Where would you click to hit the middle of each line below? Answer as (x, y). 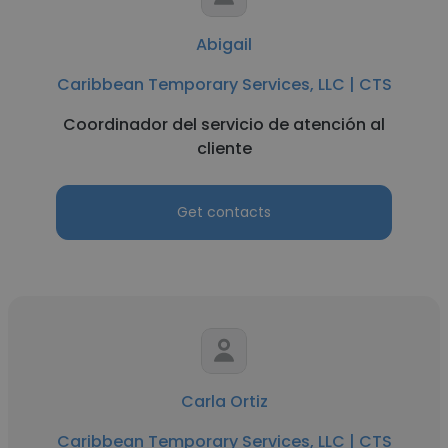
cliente (224, 148)
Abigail (224, 44)
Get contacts (224, 212)
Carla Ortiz (224, 401)
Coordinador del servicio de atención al (224, 124)
